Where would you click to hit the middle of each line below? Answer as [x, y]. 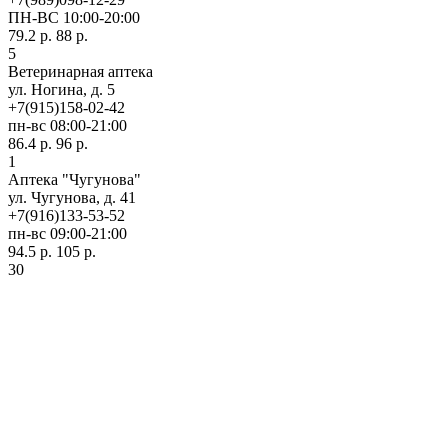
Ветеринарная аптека [80, 72]
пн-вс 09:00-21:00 [67, 234]
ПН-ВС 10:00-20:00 [74, 18]
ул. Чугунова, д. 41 [72, 198]
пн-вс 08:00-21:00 [67, 126]
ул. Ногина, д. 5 [61, 90]
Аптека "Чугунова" [74, 180]
